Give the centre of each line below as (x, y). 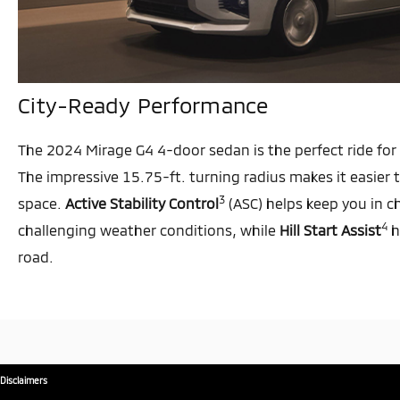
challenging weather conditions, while (149, 230)
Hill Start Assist (330, 230)
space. (42, 204)
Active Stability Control (142, 204)
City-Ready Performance (143, 105)
